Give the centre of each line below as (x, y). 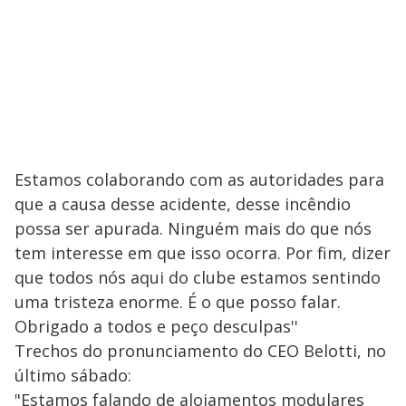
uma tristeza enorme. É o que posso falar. (178, 302)
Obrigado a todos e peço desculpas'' (156, 327)
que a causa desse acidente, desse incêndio (183, 204)
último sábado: (73, 376)
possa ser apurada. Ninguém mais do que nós (193, 229)
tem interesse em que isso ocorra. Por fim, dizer (203, 253)
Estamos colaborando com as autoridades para (199, 180)
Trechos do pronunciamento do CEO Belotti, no (200, 351)
